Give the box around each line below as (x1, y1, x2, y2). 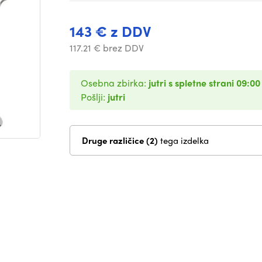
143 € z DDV (70, 20, 151, 42)
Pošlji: (81, 90, 108, 104)
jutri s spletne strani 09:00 (149, 76, 260, 89)
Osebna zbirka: (81, 76, 149, 89)
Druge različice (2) (146, 134, 160, 147)
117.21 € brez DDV (70, 41, 144, 54)
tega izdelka (160, 134, 209, 147)
